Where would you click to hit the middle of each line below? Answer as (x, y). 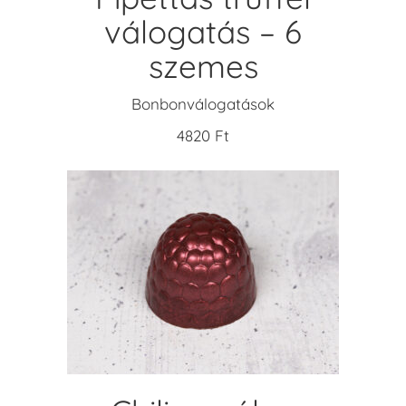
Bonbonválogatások (203, 103)
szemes (203, 66)
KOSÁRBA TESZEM (203, 288)
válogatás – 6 (203, 31)
